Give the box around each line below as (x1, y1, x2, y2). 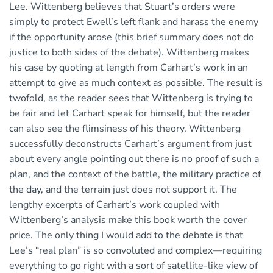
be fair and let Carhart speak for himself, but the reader (9, 107, 250, 121)
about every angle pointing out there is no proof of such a (9, 152, 259, 166)
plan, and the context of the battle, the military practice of (9, 168, 261, 182)
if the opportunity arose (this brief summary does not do (9, 30, 254, 44)
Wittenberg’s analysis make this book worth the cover (9, 213, 247, 227)
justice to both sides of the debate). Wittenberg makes (9, 46, 249, 60)
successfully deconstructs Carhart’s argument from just (9, 137, 252, 151)
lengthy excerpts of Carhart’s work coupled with (9, 198, 220, 212)
